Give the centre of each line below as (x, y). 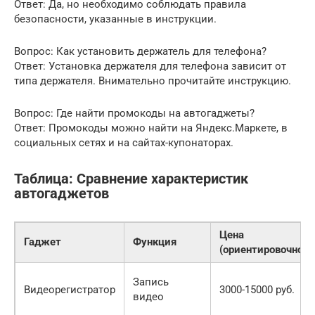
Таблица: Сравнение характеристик (131, 179)
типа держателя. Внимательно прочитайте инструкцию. (153, 81)
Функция (155, 242)
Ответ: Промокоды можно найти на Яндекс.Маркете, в (151, 128)
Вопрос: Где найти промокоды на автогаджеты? (134, 114)
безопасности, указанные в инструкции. (115, 19)
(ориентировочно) (263, 250)
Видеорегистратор (70, 290)
